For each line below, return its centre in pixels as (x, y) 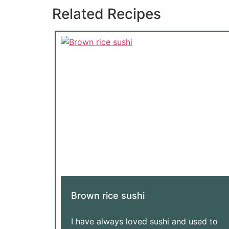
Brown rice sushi (108, 195)
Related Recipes (107, 14)
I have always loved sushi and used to (144, 221)
